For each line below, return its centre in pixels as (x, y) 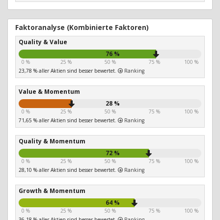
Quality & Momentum (52, 141)
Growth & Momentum (52, 191)
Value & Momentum (49, 92)
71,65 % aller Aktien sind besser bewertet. (68, 121)
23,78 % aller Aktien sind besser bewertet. (68, 71)
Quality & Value (43, 42)
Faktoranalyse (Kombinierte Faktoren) (82, 27)
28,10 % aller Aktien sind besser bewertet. (68, 170)
